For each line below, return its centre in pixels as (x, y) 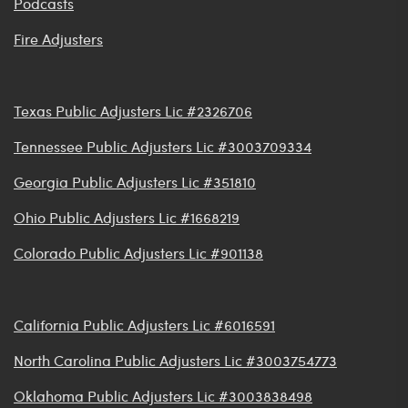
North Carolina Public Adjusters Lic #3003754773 (175, 361)
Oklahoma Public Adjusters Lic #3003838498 (163, 396)
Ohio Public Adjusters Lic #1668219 (127, 218)
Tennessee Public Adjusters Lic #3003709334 (163, 147)
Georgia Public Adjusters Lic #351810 (135, 182)
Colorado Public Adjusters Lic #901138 (138, 253)
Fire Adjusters (58, 39)
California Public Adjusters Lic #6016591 (144, 325)
